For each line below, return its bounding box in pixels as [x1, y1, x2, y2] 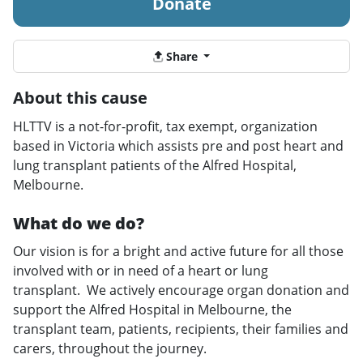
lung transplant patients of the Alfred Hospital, [13, 156, 297, 174]
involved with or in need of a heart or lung [13, 261, 268, 280]
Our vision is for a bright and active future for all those [13, 241, 344, 260]
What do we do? [13, 211, 144, 234]
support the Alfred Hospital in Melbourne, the [13, 300, 292, 318]
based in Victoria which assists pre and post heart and [13, 136, 344, 155]
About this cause [13, 86, 147, 109]
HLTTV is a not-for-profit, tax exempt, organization [13, 117, 318, 135]
